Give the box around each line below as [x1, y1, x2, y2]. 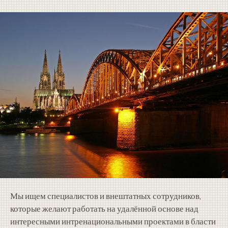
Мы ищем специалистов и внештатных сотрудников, [10, 190, 201, 202]
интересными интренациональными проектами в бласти [10, 216, 216, 227]
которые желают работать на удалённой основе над [10, 203, 198, 214]
